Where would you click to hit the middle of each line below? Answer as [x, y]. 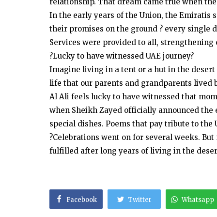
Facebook [82, 200]
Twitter [140, 200]
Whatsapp [198, 200]
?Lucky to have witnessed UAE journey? [122, 56]
